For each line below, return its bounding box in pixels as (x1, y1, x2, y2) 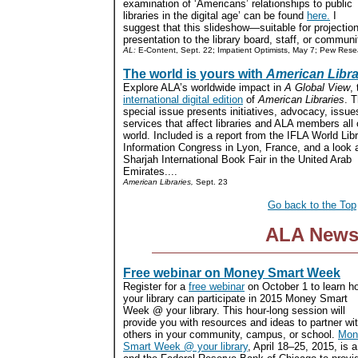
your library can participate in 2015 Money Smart (123, 292, 348, 304)
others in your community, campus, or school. (123, 328, 338, 340)
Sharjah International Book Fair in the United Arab (123, 153, 352, 165)
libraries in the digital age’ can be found (123, 10, 307, 22)
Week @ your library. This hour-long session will (123, 304, 345, 316)
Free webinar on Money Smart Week (123, 266, 340, 280)
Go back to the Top (268, 199, 356, 211)
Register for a (123, 280, 189, 292)
